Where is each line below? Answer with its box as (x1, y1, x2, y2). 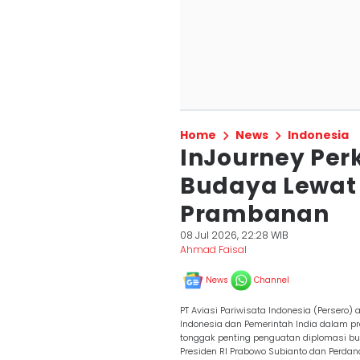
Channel (254, 274, 289, 286)
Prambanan (180, 198, 329, 230)
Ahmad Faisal (180, 243, 247, 256)
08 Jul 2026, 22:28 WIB (180, 228, 288, 242)
